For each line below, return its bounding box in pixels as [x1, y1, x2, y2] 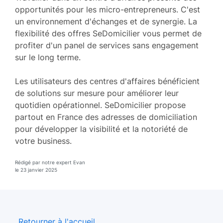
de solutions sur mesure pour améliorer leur [15, 88, 179, 98]
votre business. [15, 135, 72, 146]
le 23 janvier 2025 [15, 166, 57, 173]
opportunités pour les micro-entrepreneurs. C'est [15, 4, 200, 14]
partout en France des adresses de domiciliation [15, 111, 197, 122]
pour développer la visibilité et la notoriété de [15, 123, 188, 134]
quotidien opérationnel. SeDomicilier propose [15, 100, 186, 110]
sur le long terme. [15, 52, 81, 62]
